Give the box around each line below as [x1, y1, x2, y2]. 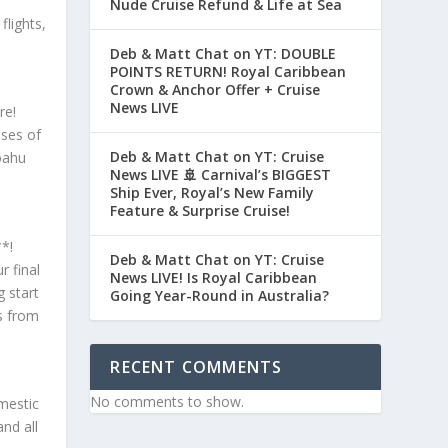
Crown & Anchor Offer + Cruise [110, 80, 321, 100]
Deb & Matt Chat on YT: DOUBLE [110, 44, 337, 64]
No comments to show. [90, 392, 245, 412]
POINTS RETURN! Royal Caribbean [110, 62, 347, 82]
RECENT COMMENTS [110, 356, 283, 379]
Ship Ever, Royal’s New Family [110, 183, 315, 203]
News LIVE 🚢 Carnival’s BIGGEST [110, 165, 332, 185]
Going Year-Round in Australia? [110, 286, 330, 306]
